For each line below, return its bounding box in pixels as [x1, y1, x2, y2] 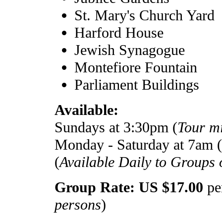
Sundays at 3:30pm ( [55, 119, 177, 136]
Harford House [74, 24, 164, 42]
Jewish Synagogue [74, 42, 185, 59]
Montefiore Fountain [74, 59, 197, 76]
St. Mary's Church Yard [74, 7, 215, 24]
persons [55, 196, 101, 214]
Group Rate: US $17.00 [55, 179, 203, 196]
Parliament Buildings [74, 76, 199, 94]
